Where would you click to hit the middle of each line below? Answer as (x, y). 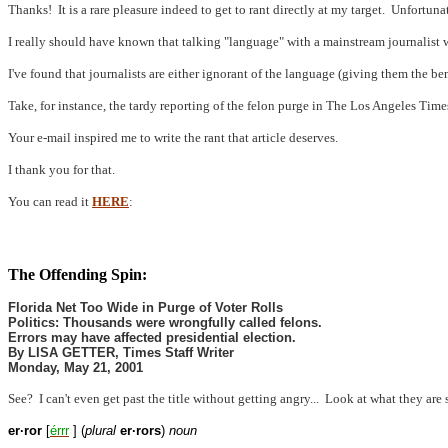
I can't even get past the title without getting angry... (179, 398)
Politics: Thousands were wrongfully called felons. (165, 322)
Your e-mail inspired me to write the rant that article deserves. (173, 137)
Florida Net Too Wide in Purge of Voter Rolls (145, 307)
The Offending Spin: (77, 274)
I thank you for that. (61, 169)
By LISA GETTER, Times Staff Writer (121, 352)
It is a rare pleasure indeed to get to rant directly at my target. (221, 9)
